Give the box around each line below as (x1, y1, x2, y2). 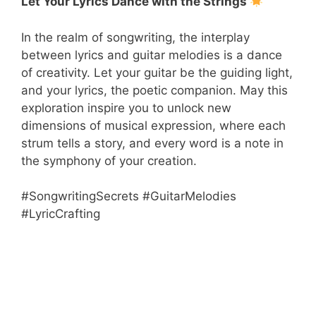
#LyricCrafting (21, 207, 100, 221)
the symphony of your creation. (21, 153, 197, 168)
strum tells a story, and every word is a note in (21, 135, 284, 150)
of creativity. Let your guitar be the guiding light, (21, 65, 293, 80)
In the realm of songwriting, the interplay (21, 30, 250, 44)
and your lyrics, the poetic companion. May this (21, 83, 288, 97)
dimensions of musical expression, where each (21, 118, 286, 133)
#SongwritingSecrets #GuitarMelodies (21, 189, 236, 204)
